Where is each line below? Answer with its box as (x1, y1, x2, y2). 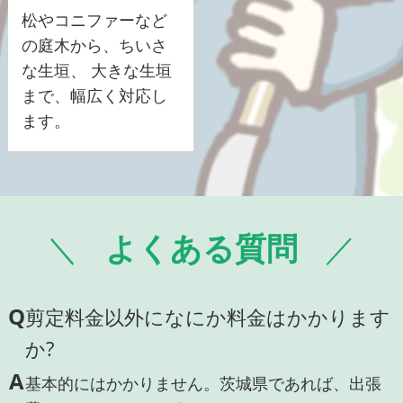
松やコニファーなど (21, 8, 167, 31)
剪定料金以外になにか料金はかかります (24, 302, 390, 330)
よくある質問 (104, 226, 298, 269)
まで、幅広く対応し (21, 84, 167, 106)
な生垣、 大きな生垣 (21, 58, 172, 81)
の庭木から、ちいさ (21, 33, 167, 56)
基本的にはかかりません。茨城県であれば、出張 (24, 372, 381, 394)
